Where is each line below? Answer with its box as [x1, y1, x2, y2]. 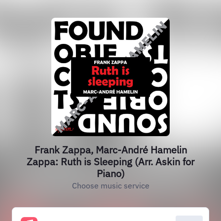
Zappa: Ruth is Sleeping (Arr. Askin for [27, 155, 194, 168]
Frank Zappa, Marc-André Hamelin [34, 143, 187, 156]
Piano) [96, 167, 125, 180]
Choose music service [72, 181, 149, 190]
